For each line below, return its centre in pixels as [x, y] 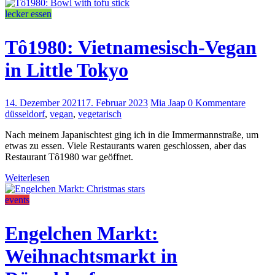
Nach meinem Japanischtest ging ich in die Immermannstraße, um [132, 135]
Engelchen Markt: [82, 233]
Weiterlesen [27, 178]
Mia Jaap [169, 103]
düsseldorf [25, 114]
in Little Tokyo [67, 70]
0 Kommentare [217, 103]
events [17, 200]
